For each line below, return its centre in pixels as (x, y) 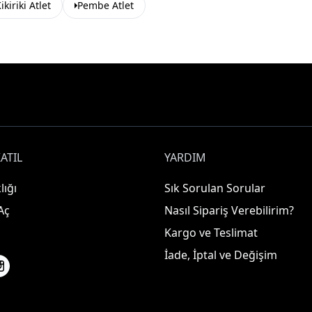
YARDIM (185, 157)
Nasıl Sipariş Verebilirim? (229, 210)
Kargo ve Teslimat (211, 233)
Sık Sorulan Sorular (215, 188)
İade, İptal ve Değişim (221, 255)
